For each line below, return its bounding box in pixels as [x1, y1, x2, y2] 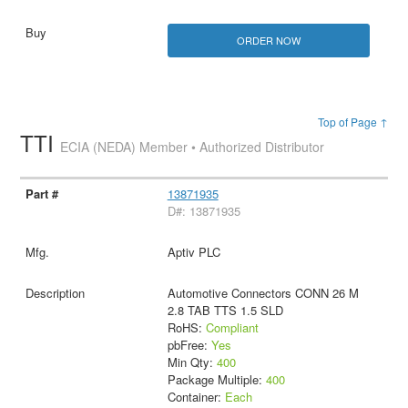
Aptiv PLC [167, 243, 220, 260]
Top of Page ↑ [317, 114, 388, 130]
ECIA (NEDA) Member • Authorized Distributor [60, 138, 325, 157]
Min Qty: [167, 353, 217, 371]
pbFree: [167, 336, 211, 353]
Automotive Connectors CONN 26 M [167, 284, 359, 301]
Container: [167, 388, 225, 405]
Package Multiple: [167, 371, 266, 388]
